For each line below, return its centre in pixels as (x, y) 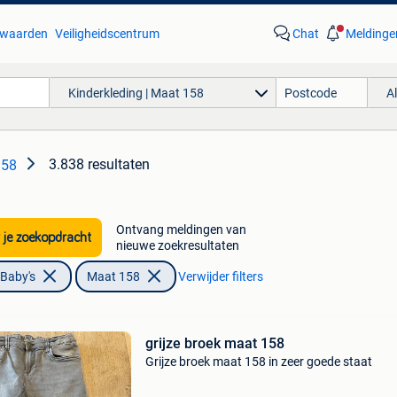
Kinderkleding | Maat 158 (136, 93)
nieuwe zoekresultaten (177, 245)
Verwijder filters (220, 276)
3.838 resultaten (99, 164)
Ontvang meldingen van (181, 230)
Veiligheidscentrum (107, 34)
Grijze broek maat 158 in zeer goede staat (258, 362)
